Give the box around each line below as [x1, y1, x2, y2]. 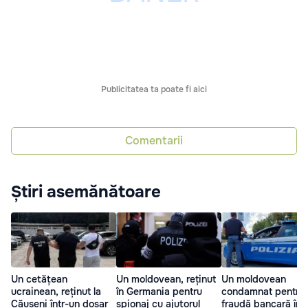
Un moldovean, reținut [116, 272, 216, 285]
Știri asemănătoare [11, 181, 161, 202]
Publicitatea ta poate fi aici [101, 83, 207, 95]
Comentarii [125, 133, 183, 148]
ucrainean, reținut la [11, 285, 101, 298]
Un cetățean [11, 272, 67, 285]
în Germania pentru [116, 285, 202, 298]
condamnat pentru [221, 285, 305, 298]
